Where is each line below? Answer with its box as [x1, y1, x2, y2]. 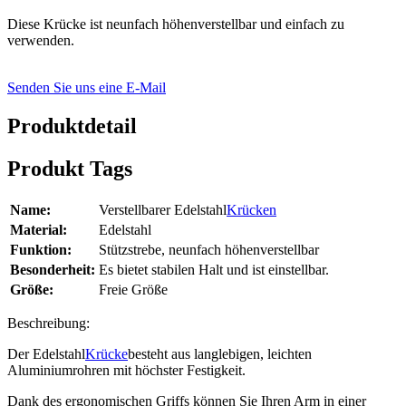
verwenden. [7, 33, 74, 49]
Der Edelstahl [7, 346, 85, 362]
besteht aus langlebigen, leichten [128, 346, 312, 362]
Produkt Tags [7, 157, 132, 181]
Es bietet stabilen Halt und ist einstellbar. [99, 262, 329, 278]
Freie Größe [99, 282, 168, 298]
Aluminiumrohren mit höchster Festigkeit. [7, 362, 246, 379]
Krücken [227, 202, 276, 218]
